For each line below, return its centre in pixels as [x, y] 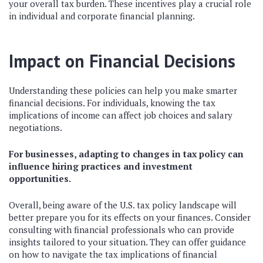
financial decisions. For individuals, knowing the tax [112, 103]
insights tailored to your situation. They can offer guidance [127, 242]
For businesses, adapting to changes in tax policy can [126, 154]
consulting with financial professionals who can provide [122, 230]
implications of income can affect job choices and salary [121, 115]
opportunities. [40, 178]
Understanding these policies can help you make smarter [123, 90]
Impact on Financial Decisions [122, 61]
